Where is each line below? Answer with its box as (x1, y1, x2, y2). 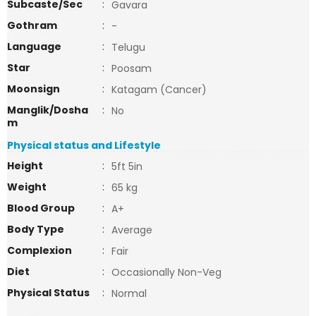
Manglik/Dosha (7, 103, 88, 117)
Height (7, 159, 43, 173)
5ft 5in (111, 159, 142, 174)
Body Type (7, 222, 64, 236)
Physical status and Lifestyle (7, 138, 161, 152)
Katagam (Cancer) (111, 83, 207, 97)
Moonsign (7, 82, 60, 96)
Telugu (111, 40, 145, 54)
